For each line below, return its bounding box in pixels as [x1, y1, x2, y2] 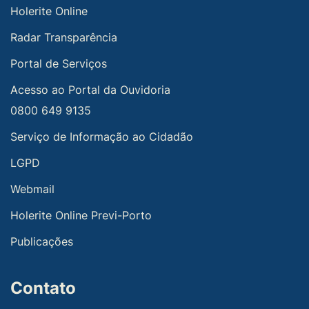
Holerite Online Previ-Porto [10, 208, 152, 223]
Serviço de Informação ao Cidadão [10, 130, 193, 144]
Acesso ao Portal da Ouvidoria [10, 83, 170, 97]
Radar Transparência [10, 30, 117, 45]
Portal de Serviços [10, 57, 107, 71]
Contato [10, 278, 76, 299]
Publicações [10, 235, 73, 249]
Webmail [10, 182, 54, 197]
